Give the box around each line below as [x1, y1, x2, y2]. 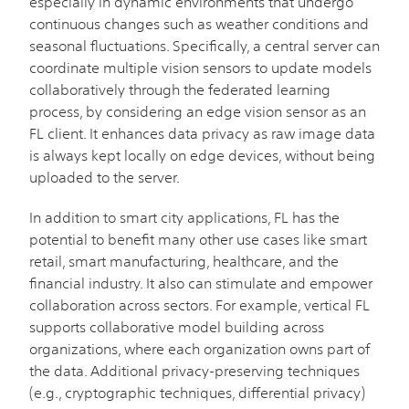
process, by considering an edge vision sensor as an [29, 101, 366, 121]
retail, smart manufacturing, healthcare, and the [29, 251, 339, 270]
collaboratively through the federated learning [29, 79, 330, 99]
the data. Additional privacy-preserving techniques [29, 361, 360, 380]
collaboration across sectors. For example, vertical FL [29, 295, 370, 314]
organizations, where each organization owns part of [29, 339, 370, 358]
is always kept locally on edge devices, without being [29, 145, 375, 164]
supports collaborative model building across [29, 317, 324, 336]
